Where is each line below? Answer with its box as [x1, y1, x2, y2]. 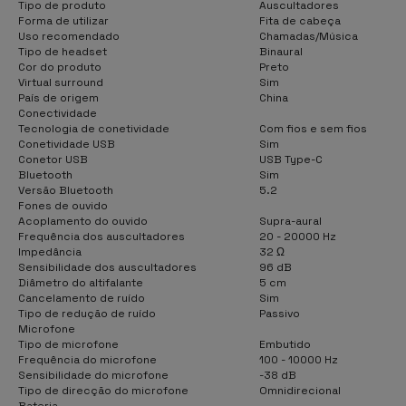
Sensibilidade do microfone [18, 367, 169, 382]
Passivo [259, 305, 300, 321]
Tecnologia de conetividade [18, 121, 169, 136]
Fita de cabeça [259, 13, 341, 28]
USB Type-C [259, 151, 323, 167]
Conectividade [18, 105, 97, 121]
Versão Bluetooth [18, 182, 113, 198]
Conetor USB [18, 151, 88, 167]
